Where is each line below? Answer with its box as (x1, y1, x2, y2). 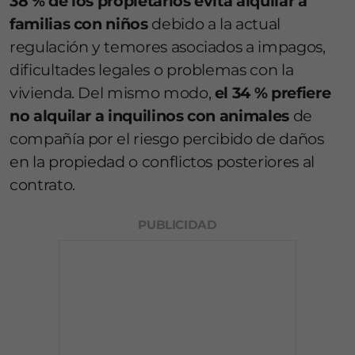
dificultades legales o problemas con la (10, 60, 294, 80)
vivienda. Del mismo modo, (10, 83, 212, 103)
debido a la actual (151, 14, 281, 34)
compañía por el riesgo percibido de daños (10, 129, 324, 149)
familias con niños (10, 14, 152, 34)
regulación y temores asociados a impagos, (10, 37, 326, 57)
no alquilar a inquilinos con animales (10, 106, 289, 126)
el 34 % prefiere (211, 83, 331, 103)
